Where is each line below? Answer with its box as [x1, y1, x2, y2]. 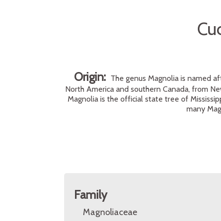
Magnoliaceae [83, 207, 137, 218]
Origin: [74, 70, 110, 84]
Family [74, 187, 107, 202]
